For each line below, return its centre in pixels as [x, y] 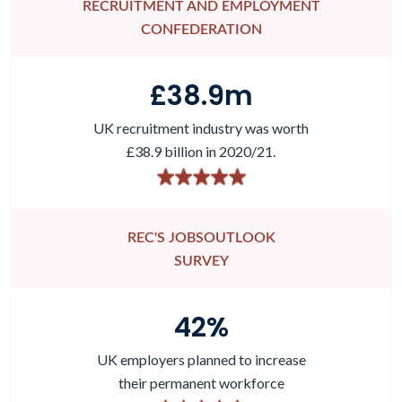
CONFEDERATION [201, 29]
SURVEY [201, 261]
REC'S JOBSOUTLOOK [201, 237]
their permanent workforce [201, 382]
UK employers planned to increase [201, 359]
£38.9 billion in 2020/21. [201, 151]
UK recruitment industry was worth [201, 127]
